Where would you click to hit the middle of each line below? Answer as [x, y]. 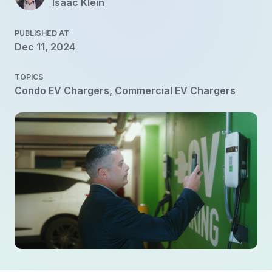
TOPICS [29, 77]
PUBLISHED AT [42, 33]
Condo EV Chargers [62, 91]
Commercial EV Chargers [175, 91]
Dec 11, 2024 [45, 47]
